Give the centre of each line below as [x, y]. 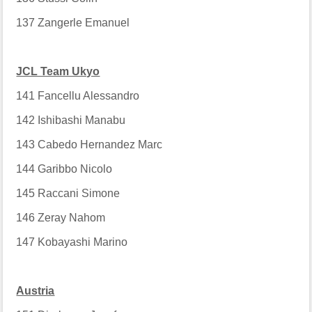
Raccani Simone [79, 193]
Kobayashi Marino [83, 242]
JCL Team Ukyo [58, 71]
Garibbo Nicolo [75, 169]
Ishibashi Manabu [82, 120]
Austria [36, 290]
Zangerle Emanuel [84, 22]
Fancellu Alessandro [89, 95]
